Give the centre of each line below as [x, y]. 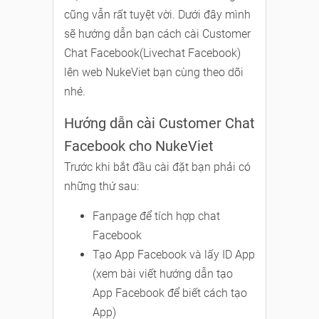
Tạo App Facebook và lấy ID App [174, 255]
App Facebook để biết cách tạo [170, 293]
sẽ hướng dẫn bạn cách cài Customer [157, 34]
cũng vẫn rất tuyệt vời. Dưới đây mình [157, 15]
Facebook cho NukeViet [139, 146]
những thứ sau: [101, 187]
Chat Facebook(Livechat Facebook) [152, 53]
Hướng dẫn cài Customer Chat [159, 124]
